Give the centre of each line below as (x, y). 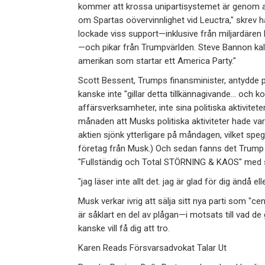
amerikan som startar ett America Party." (157, 61)
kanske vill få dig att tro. (124, 229)
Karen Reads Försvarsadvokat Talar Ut (152, 248)
